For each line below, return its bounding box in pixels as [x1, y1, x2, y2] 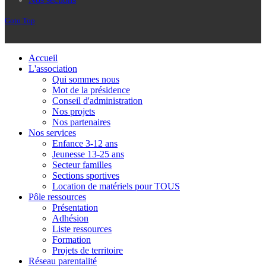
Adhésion [52, 213, 88, 224]
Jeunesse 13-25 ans [52, 149, 124, 160]
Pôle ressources [28, 192, 86, 202]
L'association [28, 64, 77, 74]
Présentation [52, 202, 98, 213]
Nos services [28, 128, 76, 138]
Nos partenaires [52, 117, 110, 128]
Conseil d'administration [52, 96, 142, 106]
